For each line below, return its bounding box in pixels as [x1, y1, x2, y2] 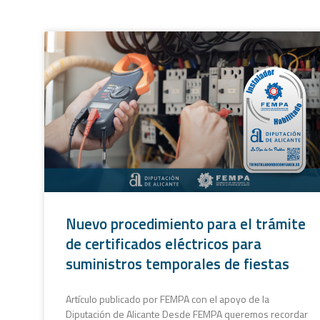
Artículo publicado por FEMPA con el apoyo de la [66, 291, 269, 306]
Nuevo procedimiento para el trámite [66, 211, 306, 235]
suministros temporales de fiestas [66, 251, 289, 275]
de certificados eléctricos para [66, 231, 261, 255]
